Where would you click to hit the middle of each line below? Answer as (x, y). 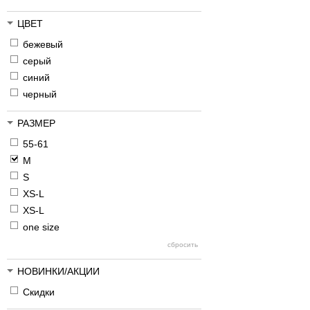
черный (40, 94)
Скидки (39, 292)
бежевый (43, 45)
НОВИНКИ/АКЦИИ (58, 272)
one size (41, 227)
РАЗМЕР (36, 124)
